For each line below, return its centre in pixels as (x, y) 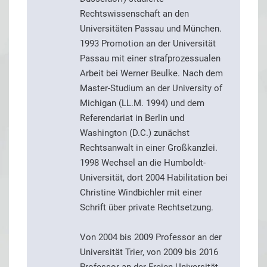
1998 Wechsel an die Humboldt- (143, 163)
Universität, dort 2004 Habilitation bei (154, 178)
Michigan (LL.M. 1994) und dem (142, 103)
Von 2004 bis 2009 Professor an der (151, 237)
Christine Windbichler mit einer (141, 193)
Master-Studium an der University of (151, 89)
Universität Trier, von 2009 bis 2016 (149, 252)
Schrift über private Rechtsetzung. (147, 208)
